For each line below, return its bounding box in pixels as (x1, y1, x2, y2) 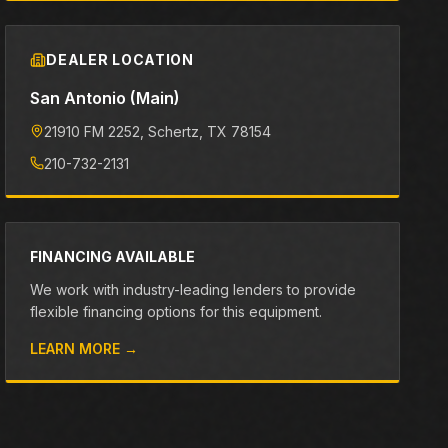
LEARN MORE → (30, 340, 139, 357)
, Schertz (140, 123, 200, 140)
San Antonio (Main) (30, 88, 181, 108)
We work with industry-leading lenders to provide (30, 281, 357, 298)
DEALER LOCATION (46, 51, 194, 68)
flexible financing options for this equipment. (30, 303, 323, 320)
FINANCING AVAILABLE (30, 248, 196, 265)
